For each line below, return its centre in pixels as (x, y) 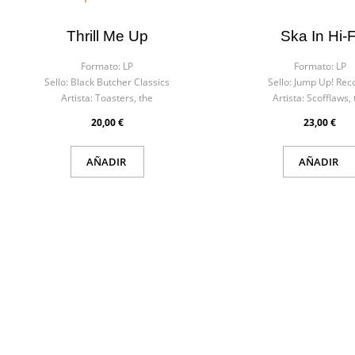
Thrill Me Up (107, 36)
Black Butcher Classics (120, 82)
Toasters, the (124, 98)
